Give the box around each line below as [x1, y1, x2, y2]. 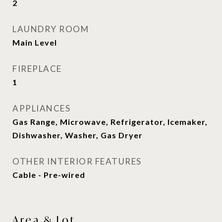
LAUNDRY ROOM [12, 24, 89, 34]
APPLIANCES [12, 103, 70, 113]
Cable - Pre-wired [12, 170, 85, 179]
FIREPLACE [12, 63, 62, 74]
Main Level [12, 38, 57, 47]
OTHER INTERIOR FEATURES [12, 156, 142, 166]
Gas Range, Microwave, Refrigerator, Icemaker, [12, 117, 208, 126]
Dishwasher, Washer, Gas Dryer [12, 130, 143, 140]
